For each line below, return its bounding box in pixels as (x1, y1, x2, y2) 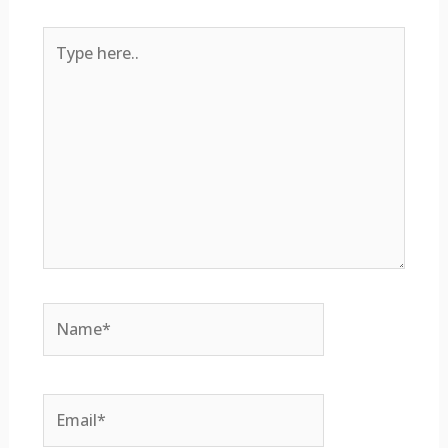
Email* (41, 395, 92, 418)
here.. (41, 55, 84, 78)
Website (362, 395, 424, 418)
